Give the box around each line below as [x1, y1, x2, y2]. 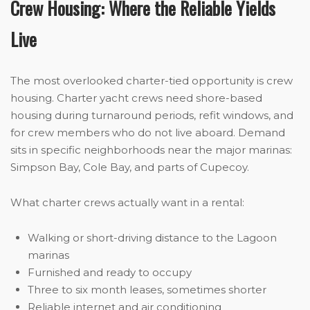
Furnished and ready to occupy [28, 266, 192, 280]
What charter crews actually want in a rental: [10, 196, 244, 210]
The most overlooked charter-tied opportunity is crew [10, 74, 293, 88]
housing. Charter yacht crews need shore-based [10, 91, 262, 105]
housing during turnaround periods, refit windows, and [10, 109, 293, 122]
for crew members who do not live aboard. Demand [10, 126, 285, 140]
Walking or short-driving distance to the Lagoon [28, 231, 277, 245]
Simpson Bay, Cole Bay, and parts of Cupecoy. [10, 161, 249, 174]
